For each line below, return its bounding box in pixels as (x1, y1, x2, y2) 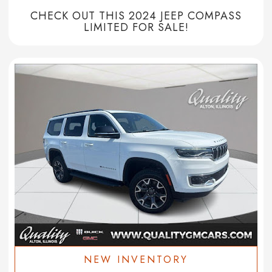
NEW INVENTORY (84, 253, 188, 267)
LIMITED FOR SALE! (83, 19, 189, 36)
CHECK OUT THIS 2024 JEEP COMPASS (30, 8, 242, 24)
